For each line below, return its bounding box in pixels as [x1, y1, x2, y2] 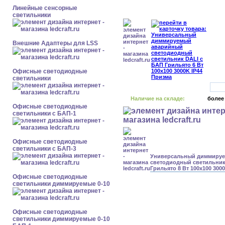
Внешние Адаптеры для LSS [13, 40, 98, 47]
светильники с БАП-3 [13, 145, 76, 152]
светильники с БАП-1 [13, 110, 76, 117]
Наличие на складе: [131, 95, 185, 101]
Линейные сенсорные [13, 5, 77, 12]
